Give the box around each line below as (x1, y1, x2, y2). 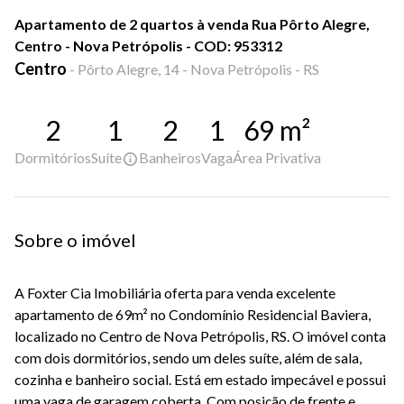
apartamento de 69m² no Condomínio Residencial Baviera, (14, 306, 371, 324)
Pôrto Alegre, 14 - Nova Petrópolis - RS (78, 60, 319, 78)
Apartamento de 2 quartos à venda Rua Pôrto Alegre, (14, 15, 370, 32)
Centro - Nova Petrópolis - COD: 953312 (14, 37, 282, 54)
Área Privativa (233, 149, 321, 166)
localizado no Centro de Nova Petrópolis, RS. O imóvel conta (14, 327, 386, 345)
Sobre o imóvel (14, 229, 136, 252)
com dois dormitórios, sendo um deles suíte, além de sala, (14, 349, 362, 367)
